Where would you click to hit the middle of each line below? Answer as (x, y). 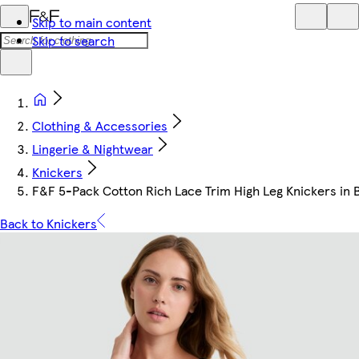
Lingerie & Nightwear (93, 149)
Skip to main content (92, 22)
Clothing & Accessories (100, 125)
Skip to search (73, 40)
